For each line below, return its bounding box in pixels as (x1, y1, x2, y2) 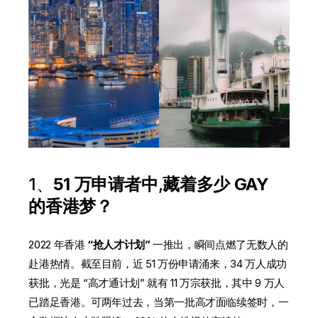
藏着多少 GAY (163, 174, 269, 195)
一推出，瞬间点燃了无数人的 (153, 238, 288, 252)
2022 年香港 (28, 238, 85, 252)
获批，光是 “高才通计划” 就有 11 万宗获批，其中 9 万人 (28, 276, 285, 290)
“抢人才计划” (84, 238, 153, 252)
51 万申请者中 (53, 174, 158, 195)
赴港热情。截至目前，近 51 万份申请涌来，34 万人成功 (28, 257, 287, 271)
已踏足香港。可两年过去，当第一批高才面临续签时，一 (28, 295, 289, 309)
